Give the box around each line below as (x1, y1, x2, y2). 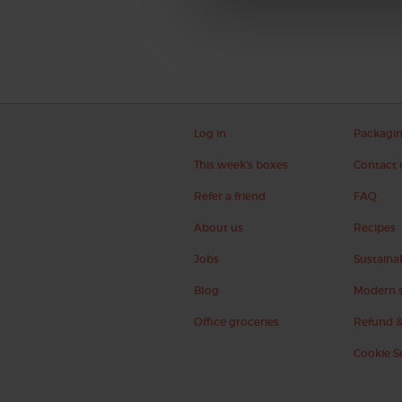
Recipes (353, 221, 396, 234)
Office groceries (194, 315, 280, 328)
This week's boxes (194, 158, 289, 171)
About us (194, 221, 244, 234)
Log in (194, 127, 227, 140)
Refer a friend (194, 189, 267, 203)
